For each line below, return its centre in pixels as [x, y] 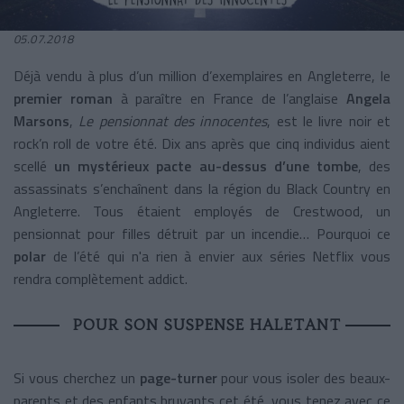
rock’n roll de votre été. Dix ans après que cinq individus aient [202, 143]
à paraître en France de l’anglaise [233, 98]
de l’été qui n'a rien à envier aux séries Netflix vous [218, 256]
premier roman [67, 98]
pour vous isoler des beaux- [304, 377]
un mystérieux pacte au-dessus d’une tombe [202, 165]
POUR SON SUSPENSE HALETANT [207, 324]
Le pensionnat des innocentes [173, 120]
